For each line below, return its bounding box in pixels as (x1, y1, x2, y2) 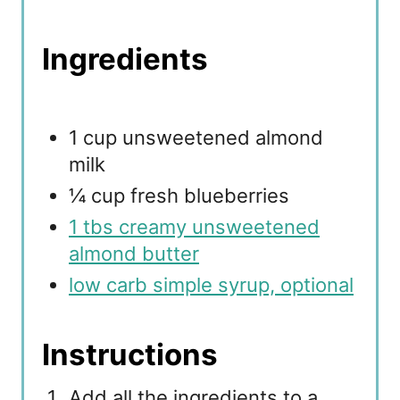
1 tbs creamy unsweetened (69, 214, 320, 238)
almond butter (69, 241, 199, 265)
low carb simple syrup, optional (69, 272, 354, 296)
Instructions (42, 336, 218, 372)
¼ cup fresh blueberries (69, 183, 289, 207)
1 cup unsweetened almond (69, 125, 323, 149)
